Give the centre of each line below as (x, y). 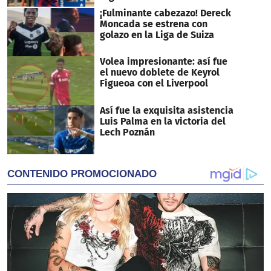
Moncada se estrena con (153, 24)
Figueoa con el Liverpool (154, 83)
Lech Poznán (127, 132)
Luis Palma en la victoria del (162, 122)
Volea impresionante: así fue (163, 62)
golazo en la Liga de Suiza (157, 34)
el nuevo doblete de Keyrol (159, 73)
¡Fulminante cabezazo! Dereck (165, 13)
